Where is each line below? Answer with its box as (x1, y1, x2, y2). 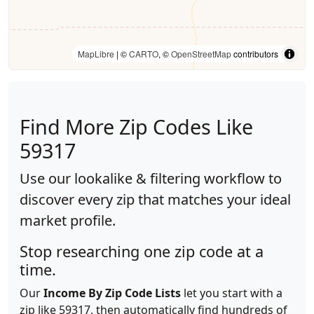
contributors (231, 48, 278, 60)
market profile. (20, 211, 116, 230)
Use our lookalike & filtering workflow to (20, 169, 282, 188)
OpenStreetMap (171, 48, 231, 60)
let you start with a (181, 285, 282, 301)
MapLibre (78, 48, 114, 60)
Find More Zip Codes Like (20, 113, 253, 140)
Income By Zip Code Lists (43, 285, 181, 301)
